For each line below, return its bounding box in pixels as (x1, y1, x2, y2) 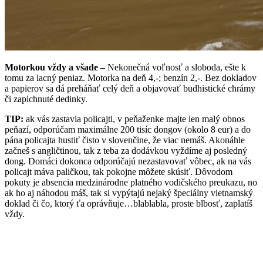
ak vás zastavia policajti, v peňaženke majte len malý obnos (23, 113, 245, 124)
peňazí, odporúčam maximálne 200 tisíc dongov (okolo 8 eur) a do (5, 124, 251, 134)
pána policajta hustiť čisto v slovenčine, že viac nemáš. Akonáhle (5, 134, 245, 145)
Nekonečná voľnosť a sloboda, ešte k (105, 62, 246, 72)
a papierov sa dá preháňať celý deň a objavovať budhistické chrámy (5, 83, 255, 93)
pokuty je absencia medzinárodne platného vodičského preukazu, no (5, 177, 257, 187)
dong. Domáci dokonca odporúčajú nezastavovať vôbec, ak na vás (5, 156, 251, 166)
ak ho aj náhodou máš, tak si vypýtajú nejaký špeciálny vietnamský (5, 187, 253, 198)
